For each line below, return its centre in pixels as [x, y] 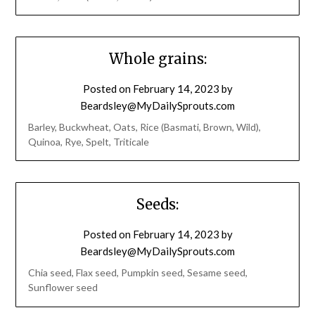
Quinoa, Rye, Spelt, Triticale [88, 142]
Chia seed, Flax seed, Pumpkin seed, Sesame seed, [137, 273]
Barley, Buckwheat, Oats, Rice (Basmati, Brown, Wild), [144, 127]
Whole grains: [157, 59]
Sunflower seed [63, 288]
